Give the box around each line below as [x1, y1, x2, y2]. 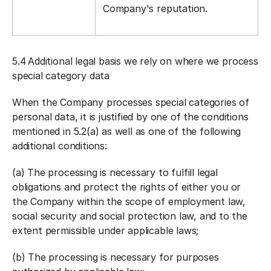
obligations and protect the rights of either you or [12, 181, 241, 193]
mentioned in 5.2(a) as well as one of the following [12, 125, 241, 137]
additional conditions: [12, 140, 107, 152]
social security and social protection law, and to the [12, 210, 247, 222]
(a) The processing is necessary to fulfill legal [12, 166, 218, 178]
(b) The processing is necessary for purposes [12, 251, 219, 263]
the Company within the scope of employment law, [12, 195, 246, 207]
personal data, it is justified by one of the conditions [12, 111, 249, 123]
